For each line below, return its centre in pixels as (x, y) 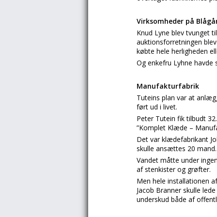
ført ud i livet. (157, 107)
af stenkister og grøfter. (174, 169)
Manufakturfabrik (168, 86)
